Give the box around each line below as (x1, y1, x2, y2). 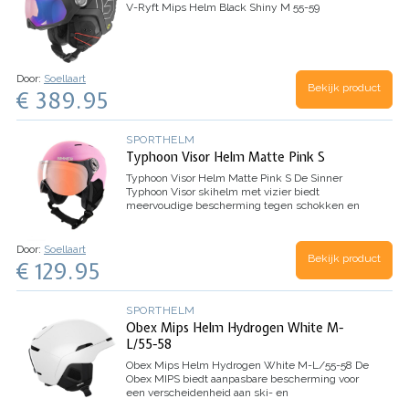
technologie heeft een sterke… (126, 240, 276, 254)
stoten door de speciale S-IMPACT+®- (126, 213, 310, 226)
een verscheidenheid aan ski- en (126, 386, 288, 400)
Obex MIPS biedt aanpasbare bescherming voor (126, 372, 359, 386)
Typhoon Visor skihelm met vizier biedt (126, 185, 320, 199)
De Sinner (294, 172, 342, 185)
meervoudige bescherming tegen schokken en (126, 199, 360, 213)
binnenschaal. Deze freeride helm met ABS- (126, 226, 345, 240)
